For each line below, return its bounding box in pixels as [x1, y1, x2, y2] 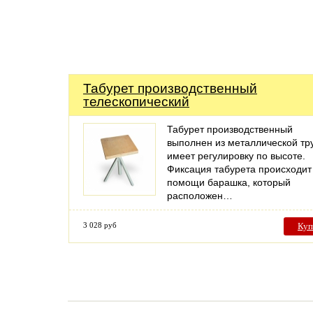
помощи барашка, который [167, 177, 291, 188]
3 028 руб [83, 221, 117, 229]
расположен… [167, 190, 233, 201]
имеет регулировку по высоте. [167, 150, 305, 161]
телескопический [83, 94, 189, 109]
